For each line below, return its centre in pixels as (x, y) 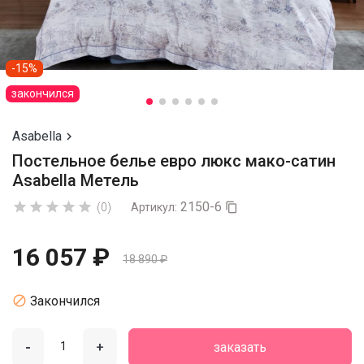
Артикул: (154, 207)
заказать (240, 347)
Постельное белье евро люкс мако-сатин (174, 161)
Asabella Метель (76, 181)
